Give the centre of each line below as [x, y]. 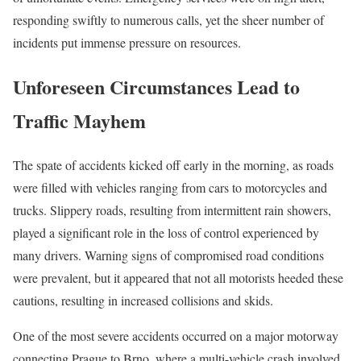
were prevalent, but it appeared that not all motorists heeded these [178, 277]
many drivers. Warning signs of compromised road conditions [168, 255]
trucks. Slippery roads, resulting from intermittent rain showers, [172, 210]
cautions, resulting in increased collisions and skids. [143, 300]
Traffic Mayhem [79, 120]
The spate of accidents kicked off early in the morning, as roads [173, 164]
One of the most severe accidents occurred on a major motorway [176, 335]
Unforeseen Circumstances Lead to [156, 86]
